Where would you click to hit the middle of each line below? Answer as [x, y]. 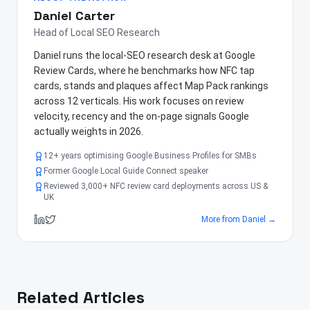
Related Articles [81, 298]
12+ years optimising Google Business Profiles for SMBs [150, 156]
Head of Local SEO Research [97, 33]
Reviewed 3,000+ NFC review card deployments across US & [156, 186]
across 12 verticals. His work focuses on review [139, 101]
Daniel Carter [74, 16]
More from [222, 220]
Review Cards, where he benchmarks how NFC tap [144, 71]
